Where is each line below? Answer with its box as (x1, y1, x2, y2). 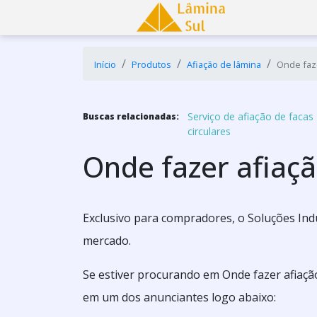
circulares (187, 125, 231, 138)
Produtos (132, 58, 171, 71)
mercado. (83, 233, 131, 248)
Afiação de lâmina (187, 58, 261, 71)
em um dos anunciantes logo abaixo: (83, 289, 276, 305)
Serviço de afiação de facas (187, 110, 313, 123)
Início (94, 58, 116, 71)
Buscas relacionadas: (83, 110, 179, 122)
